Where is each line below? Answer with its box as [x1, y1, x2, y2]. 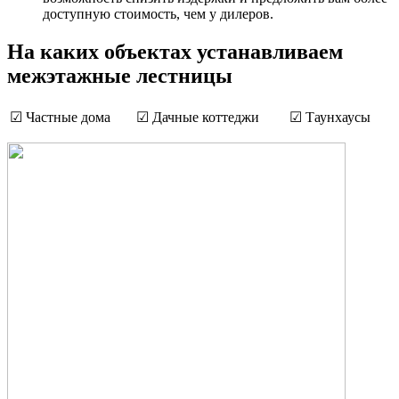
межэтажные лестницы [7, 63, 232, 87]
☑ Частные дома [10, 109, 110, 125]
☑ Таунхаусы [289, 109, 370, 125]
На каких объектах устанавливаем [7, 39, 343, 63]
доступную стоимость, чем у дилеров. [43, 5, 273, 21]
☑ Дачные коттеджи [136, 109, 259, 125]
